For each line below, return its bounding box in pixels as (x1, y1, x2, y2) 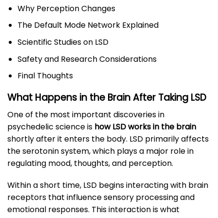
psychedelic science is (7, 121, 94, 132)
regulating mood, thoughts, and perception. (7, 157, 173, 169)
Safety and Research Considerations (17, 53, 157, 65)
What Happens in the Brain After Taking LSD (7, 91, 206, 105)
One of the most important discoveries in (7, 109, 164, 120)
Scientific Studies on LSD (17, 36, 109, 48)
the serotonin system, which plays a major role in (7, 145, 194, 157)
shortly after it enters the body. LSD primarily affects (7, 133, 209, 145)
